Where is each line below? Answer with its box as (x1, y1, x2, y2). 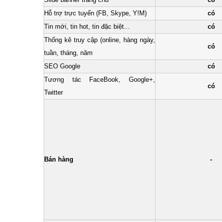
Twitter (44, 89, 63, 96)
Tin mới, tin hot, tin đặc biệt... (44, 23, 130, 30)
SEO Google (44, 62, 80, 70)
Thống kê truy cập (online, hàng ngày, (44, 36, 155, 44)
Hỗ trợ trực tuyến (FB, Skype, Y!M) (44, 9, 147, 17)
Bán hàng (44, 156, 73, 163)
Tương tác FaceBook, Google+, (44, 76, 155, 83)
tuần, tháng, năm (44, 49, 93, 56)
